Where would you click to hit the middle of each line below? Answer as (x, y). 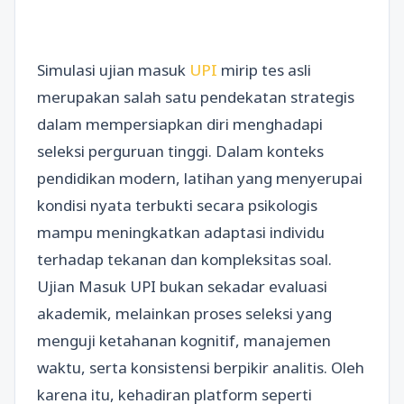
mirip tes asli (266, 70)
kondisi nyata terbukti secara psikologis (177, 205)
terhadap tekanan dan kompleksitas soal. (184, 259)
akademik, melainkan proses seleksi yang (184, 313)
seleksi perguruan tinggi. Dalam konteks (180, 151)
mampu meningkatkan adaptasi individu (181, 232)
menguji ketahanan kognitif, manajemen (184, 340)
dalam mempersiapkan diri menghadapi (180, 124)
